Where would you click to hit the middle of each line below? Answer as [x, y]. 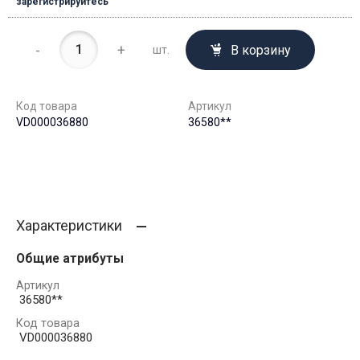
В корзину [261, 51]
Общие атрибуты [70, 259]
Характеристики [69, 226]
